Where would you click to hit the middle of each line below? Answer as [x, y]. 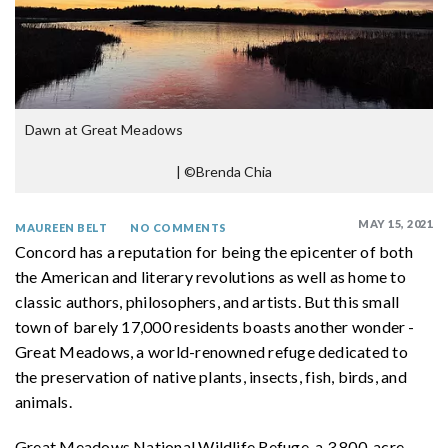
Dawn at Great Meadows [104, 130]
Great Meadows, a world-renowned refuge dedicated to [211, 352]
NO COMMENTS [178, 228]
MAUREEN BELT [61, 228]
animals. [43, 402]
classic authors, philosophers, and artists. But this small [207, 302]
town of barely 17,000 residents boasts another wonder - [215, 327]
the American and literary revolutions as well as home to [210, 277]
